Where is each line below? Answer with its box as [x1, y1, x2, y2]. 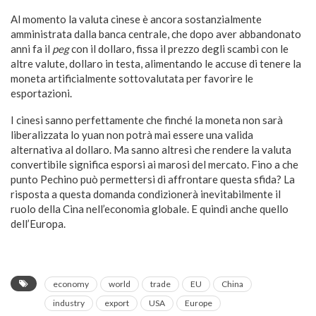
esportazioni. [11, 87, 72, 100]
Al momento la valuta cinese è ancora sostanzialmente [11, 13, 262, 26]
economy [53, 279, 89, 290]
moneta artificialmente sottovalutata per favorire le [11, 72, 253, 85]
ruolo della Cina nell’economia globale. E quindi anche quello [11, 202, 288, 216]
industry [53, 298, 85, 309]
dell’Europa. [11, 217, 66, 231]
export [104, 298, 129, 309]
